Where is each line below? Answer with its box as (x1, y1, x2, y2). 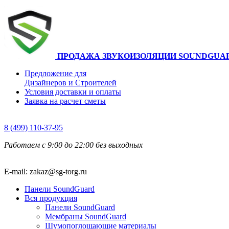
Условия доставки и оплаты (25, 87, 121, 96)
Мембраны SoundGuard (45, 212, 126, 221)
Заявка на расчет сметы (25, 97, 106, 105)
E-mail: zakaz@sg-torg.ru (4, 167, 87, 176)
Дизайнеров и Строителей (25, 78, 117, 87)
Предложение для (25, 69, 86, 78)
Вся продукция (25, 194, 77, 202)
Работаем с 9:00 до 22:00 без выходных (4, 141, 143, 149)
